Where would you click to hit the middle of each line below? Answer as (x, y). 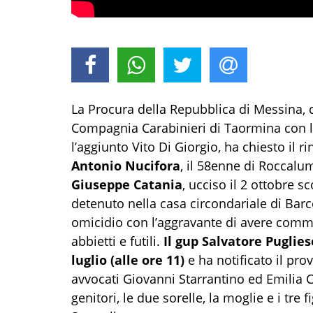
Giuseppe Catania (127, 184)
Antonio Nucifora (126, 165)
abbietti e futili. (116, 241)
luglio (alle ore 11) (128, 260)
